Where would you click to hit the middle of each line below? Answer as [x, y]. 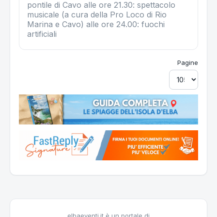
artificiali [42, 34]
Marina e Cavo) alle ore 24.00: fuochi [96, 24]
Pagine [188, 63]
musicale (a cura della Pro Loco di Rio [97, 15]
